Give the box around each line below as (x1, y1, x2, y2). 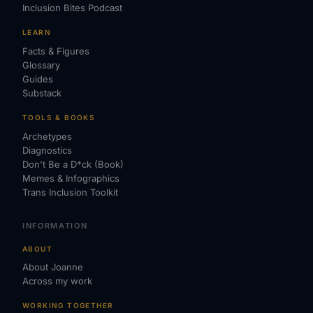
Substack (22, 87, 61, 99)
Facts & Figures (22, 45, 89, 57)
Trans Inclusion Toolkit (22, 186, 118, 198)
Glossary (22, 59, 60, 71)
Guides (22, 73, 53, 85)
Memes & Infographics (22, 172, 119, 184)
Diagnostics (22, 144, 72, 156)
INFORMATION (22, 220, 88, 231)
